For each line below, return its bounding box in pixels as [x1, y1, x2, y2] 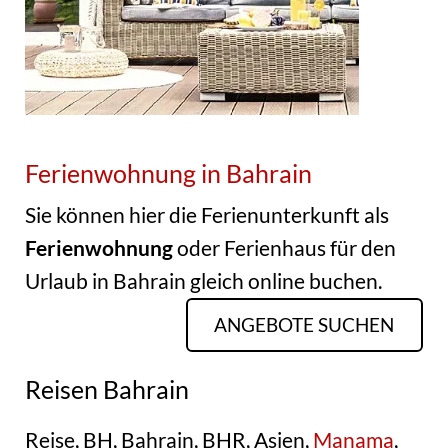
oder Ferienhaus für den [176, 235, 396, 262]
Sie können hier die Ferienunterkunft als [24, 202, 389, 229]
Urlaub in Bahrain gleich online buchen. [24, 268, 382, 295]
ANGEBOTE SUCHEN [214, 314, 395, 337]
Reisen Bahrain [24, 374, 189, 405]
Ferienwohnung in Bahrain [24, 157, 312, 188]
